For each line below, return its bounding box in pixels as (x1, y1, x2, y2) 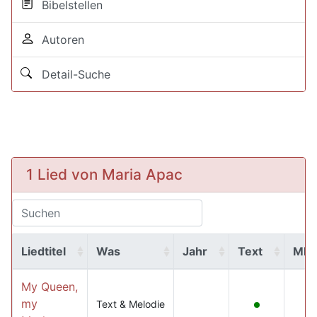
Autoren (35, 33, 84, 47)
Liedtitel (21, 244, 66, 258)
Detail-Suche (35, 67, 110, 81)
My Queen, (21, 279, 78, 294)
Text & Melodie (96, 298, 165, 310)
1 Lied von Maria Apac (26, 166, 183, 183)
